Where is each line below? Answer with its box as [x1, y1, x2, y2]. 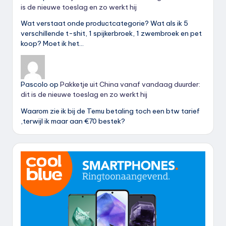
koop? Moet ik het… [21, 39, 84, 48]
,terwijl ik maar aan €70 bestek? [21, 117, 125, 126]
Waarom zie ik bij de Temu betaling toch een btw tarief [21, 106, 200, 116]
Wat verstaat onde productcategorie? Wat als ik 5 [21, 19, 188, 28]
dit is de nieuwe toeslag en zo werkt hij [21, 90, 147, 99]
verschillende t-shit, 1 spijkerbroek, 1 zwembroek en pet [21, 29, 202, 38]
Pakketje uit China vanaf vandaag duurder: [60, 80, 200, 89]
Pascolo [21, 80, 48, 89]
